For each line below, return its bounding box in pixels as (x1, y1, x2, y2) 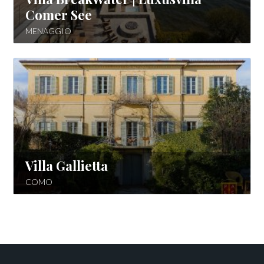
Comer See (25, 6, 93, 24)
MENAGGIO (25, 26, 72, 36)
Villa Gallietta (25, 157, 108, 175)
